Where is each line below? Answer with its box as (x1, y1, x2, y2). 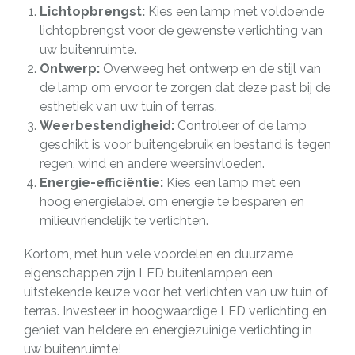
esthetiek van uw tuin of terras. (40, 98, 217, 114)
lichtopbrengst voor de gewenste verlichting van (40, 22, 323, 38)
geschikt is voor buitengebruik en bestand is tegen (40, 136, 331, 152)
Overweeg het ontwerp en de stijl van (100, 60, 321, 76)
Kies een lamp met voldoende (145, 3, 324, 19)
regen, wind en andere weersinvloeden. (40, 155, 265, 171)
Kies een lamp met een (163, 174, 300, 190)
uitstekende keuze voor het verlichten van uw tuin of (24, 284, 328, 300)
